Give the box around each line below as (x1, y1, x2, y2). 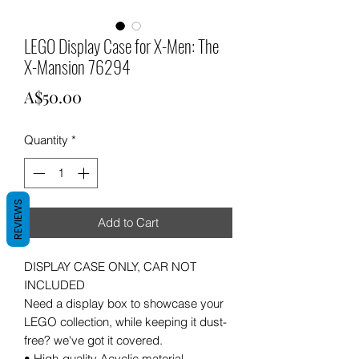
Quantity (24, 131, 68, 147)
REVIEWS (11, 199, 25, 240)
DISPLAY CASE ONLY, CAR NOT (24, 259, 196, 275)
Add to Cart (98, 215, 159, 231)
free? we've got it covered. (24, 333, 163, 349)
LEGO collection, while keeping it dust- (24, 314, 227, 330)
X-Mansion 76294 (24, 53, 131, 79)
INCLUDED (24, 277, 85, 293)
